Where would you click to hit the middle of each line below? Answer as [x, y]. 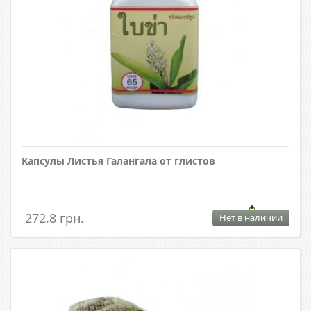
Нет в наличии [251, 217]
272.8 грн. [54, 218]
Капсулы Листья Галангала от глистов [118, 161]
